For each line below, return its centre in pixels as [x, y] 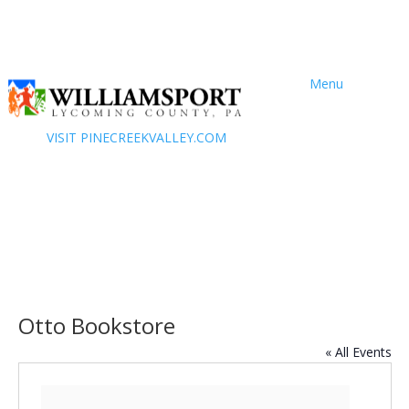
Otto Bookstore [96, 326]
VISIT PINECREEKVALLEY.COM [137, 137]
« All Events [358, 352]
